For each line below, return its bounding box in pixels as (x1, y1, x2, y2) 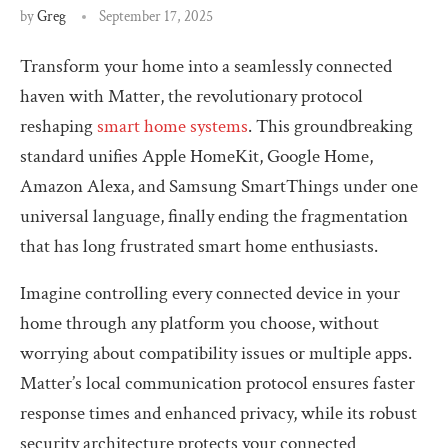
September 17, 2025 (99, 6, 213, 26)
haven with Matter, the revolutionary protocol (20, 83, 363, 109)
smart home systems (97, 113, 248, 139)
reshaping (20, 113, 97, 139)
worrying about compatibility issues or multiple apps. (20, 340, 412, 366)
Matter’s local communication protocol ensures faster (20, 370, 415, 396)
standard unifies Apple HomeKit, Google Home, (20, 143, 373, 169)
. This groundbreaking (248, 113, 413, 139)
